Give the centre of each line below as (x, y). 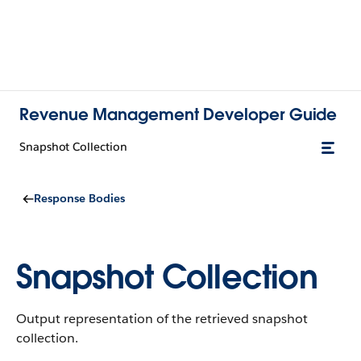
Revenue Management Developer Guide (178, 114)
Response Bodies (79, 198)
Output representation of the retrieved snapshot (162, 319)
